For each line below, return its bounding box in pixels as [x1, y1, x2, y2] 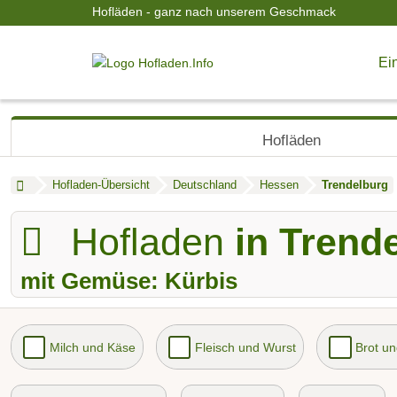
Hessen [259, 178, 299, 191]
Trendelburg [321, 178, 388, 191]
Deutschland [172, 178, 237, 191]
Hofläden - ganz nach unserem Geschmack [91, 4, 336, 19]
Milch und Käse [49, 340, 136, 355]
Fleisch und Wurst [194, 340, 296, 355]
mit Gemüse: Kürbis [20, 269, 237, 293]
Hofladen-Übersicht [51, 178, 150, 191]
